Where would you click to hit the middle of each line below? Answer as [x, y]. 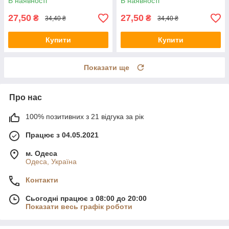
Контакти [42, 180]
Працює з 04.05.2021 [62, 135]
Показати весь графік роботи [79, 207]
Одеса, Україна [51, 162]
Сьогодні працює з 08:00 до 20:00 [86, 199]
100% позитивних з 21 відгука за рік [85, 117]
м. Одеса [41, 154]
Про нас [26, 98]
